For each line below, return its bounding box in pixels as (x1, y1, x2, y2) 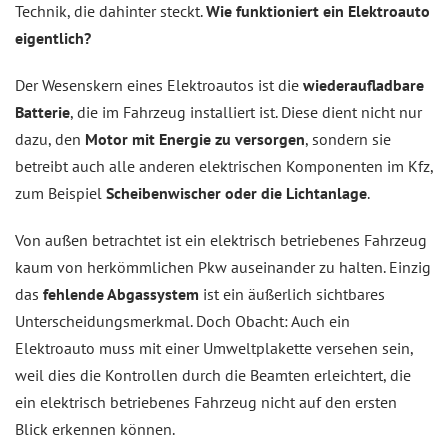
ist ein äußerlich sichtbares (199, 283, 385, 304)
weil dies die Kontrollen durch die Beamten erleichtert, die (15, 364, 411, 385)
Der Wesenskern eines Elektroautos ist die (15, 74, 299, 95)
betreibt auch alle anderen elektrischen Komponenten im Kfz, (15, 155, 433, 176)
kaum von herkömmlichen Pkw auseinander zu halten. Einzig (15, 256, 431, 277)
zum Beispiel (15, 182, 106, 203)
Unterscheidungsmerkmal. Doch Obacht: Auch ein (15, 310, 350, 331)
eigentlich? (15, 27, 91, 48)
